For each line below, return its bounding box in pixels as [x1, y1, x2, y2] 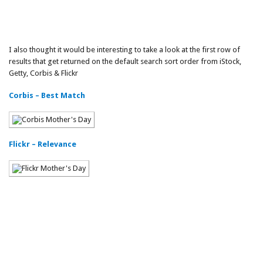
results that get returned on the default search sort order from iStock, [9, 57, 241, 66]
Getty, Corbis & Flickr [9, 69, 78, 77]
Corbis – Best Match [9, 91, 85, 100]
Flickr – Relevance [9, 140, 76, 149]
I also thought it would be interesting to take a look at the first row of [9, 45, 240, 54]
